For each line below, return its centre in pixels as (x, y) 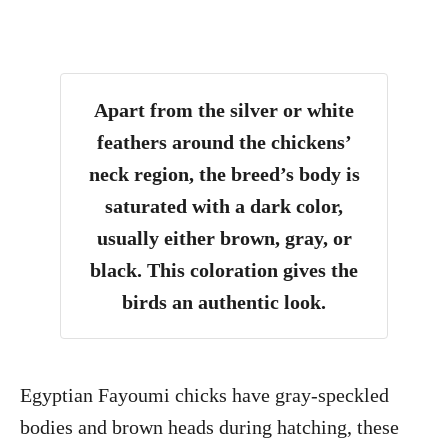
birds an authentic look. (224, 302)
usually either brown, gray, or (224, 238)
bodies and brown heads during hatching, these (209, 427)
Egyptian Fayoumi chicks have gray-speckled (204, 395)
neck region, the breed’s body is (224, 174)
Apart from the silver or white (224, 110)
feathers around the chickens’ (224, 142)
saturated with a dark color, (224, 206)
